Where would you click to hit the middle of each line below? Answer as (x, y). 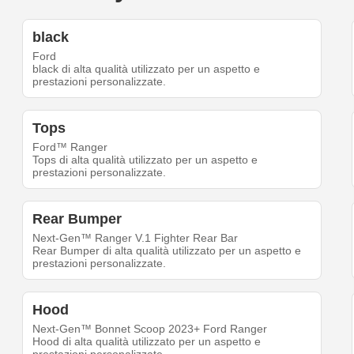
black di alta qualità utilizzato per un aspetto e (147, 69)
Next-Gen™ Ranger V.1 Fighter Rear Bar (136, 238)
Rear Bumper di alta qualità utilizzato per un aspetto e (167, 251)
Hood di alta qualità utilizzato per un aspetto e (147, 342)
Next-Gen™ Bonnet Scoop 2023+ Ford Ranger (150, 329)
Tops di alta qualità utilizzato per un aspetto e (145, 160)
